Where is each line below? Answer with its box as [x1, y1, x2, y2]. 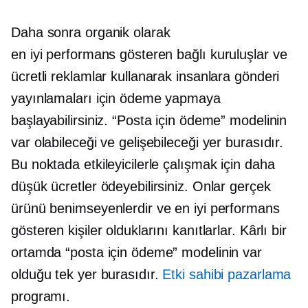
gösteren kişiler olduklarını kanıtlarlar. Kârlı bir [11, 223, 287, 239]
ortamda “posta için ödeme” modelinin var [11, 245, 262, 261]
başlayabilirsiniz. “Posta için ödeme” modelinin [11, 113, 287, 129]
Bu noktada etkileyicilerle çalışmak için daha [11, 157, 275, 173]
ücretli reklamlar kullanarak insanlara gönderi [11, 69, 280, 85]
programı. [11, 289, 71, 305]
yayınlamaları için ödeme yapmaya [11, 91, 221, 107]
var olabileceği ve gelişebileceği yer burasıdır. [11, 135, 284, 151]
